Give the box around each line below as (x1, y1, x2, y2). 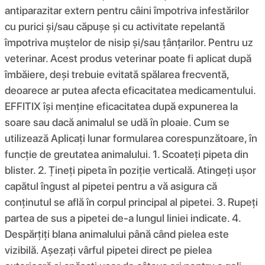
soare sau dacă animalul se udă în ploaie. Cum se (5, 115, 230, 128)
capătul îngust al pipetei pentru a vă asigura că (5, 179, 217, 192)
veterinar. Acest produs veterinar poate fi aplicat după (5, 51, 251, 64)
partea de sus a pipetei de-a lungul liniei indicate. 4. (5, 211, 241, 224)
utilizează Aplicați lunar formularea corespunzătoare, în (5, 131, 257, 144)
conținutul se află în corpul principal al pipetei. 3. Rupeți (5, 195, 258, 208)
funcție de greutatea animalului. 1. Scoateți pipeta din (5, 147, 248, 160)
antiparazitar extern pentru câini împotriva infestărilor (5, 4, 249, 17)
